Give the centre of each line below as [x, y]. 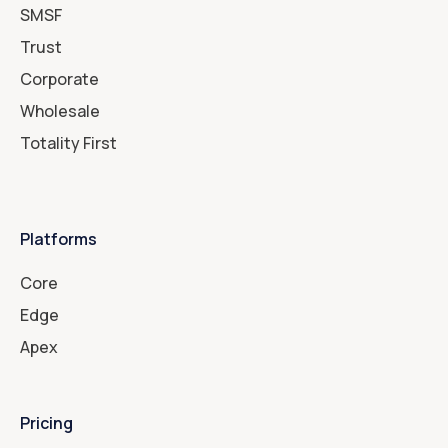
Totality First [68, 143]
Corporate [59, 79]
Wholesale [60, 111]
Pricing [46, 423]
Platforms [58, 239]
